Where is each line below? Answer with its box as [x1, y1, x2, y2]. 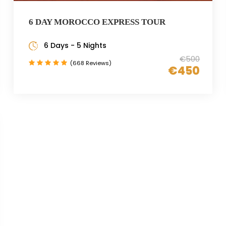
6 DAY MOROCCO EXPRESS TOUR [28, 17, 165, 27]
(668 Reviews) [70, 59, 111, 67]
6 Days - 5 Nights [43, 40, 106, 50]
